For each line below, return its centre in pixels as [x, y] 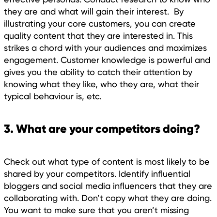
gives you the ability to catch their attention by [98, 72]
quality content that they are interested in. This [98, 35]
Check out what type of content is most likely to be [107, 161]
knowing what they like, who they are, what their [101, 84]
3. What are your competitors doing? [102, 128]
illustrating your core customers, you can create [100, 23]
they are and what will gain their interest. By [94, 11]
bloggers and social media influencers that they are [108, 186]
